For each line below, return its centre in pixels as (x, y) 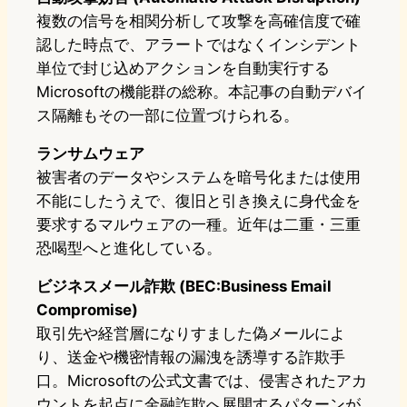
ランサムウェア (90, 154)
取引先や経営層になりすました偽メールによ (191, 334)
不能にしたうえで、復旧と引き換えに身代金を (199, 201)
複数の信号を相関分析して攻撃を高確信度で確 (199, 21)
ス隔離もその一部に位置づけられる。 (168, 116)
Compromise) (87, 310)
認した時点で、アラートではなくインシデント (199, 45)
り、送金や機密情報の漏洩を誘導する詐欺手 (191, 357)
